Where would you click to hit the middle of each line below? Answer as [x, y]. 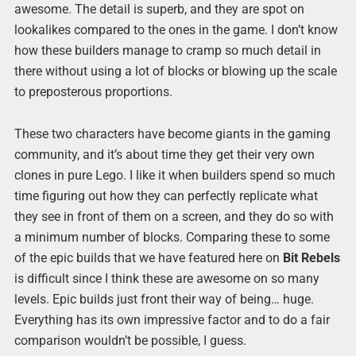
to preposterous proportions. [93, 92]
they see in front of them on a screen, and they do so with [174, 217]
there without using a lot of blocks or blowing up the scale [175, 72]
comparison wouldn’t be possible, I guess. [130, 341]
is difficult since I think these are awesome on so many [166, 279]
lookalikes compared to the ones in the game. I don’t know [176, 30]
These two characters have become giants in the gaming [172, 134]
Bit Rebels [311, 258]
